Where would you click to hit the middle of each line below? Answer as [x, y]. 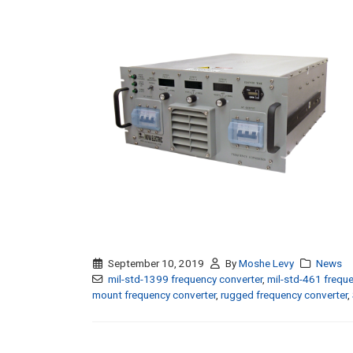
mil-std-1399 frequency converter [185, 279]
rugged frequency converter [284, 295]
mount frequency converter [154, 295]
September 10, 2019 [156, 264]
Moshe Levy [266, 264]
